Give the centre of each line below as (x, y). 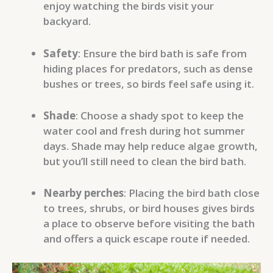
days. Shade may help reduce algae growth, (151, 146)
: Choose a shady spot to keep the (160, 115)
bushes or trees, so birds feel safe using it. (149, 83)
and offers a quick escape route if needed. (147, 239)
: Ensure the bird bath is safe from (162, 53)
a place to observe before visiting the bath (149, 224)
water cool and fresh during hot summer (144, 130)
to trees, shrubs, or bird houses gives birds (149, 208)
